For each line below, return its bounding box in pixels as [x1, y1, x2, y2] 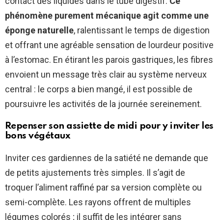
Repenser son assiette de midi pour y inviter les [5, 121, 214, 131]
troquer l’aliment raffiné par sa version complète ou [5, 182, 202, 193]
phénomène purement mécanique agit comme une [5, 10, 209, 21]
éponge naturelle [5, 25, 74, 36]
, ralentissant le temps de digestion [74, 25, 210, 36]
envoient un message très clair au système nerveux [5, 69, 207, 80]
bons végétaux [5, 131, 70, 141]
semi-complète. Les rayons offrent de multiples [5, 197, 191, 208]
